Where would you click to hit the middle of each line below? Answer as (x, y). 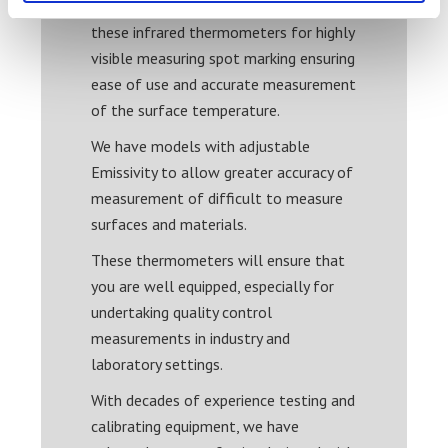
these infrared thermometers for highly (223, 31)
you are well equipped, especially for (213, 285)
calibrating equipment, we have (195, 425)
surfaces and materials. (169, 223)
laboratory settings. (157, 363)
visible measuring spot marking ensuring (223, 57)
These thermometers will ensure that (218, 259)
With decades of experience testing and (223, 399)
